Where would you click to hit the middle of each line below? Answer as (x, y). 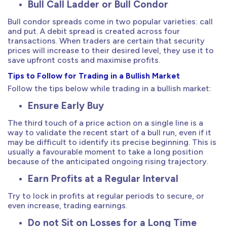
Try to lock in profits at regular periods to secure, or (106, 196)
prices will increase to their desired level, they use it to (111, 50)
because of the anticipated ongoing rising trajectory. (108, 162)
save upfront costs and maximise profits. (84, 60)
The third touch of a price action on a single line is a (105, 123)
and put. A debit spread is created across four (94, 31)
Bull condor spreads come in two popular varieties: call (110, 21)
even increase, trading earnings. (67, 206)
